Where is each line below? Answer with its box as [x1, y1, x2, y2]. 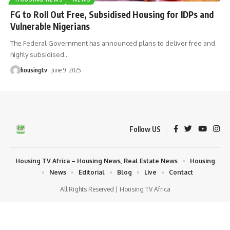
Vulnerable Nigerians [10, 20, 90, 32]
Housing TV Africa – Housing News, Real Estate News [15, 157, 178, 165]
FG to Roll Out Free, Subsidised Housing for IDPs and [10, 8, 214, 20]
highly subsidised [10, 50, 64, 59]
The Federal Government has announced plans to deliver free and [10, 39, 215, 47]
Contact [169, 168, 193, 176]
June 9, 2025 [51, 66, 81, 74]
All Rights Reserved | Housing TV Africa [60, 185, 170, 193]
